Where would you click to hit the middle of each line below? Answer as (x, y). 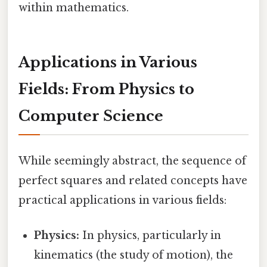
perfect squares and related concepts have (133, 180)
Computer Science (91, 116)
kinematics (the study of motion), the (134, 255)
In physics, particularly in (150, 235)
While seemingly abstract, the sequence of (132, 161)
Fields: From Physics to (106, 89)
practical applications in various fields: (122, 200)
